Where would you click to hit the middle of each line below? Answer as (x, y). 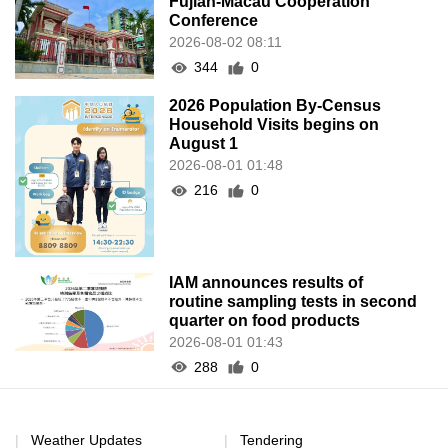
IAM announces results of (266, 282)
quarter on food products (265, 320)
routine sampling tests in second (293, 301)
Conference (214, 21)
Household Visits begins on (274, 125)
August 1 (204, 144)
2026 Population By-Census (275, 106)
